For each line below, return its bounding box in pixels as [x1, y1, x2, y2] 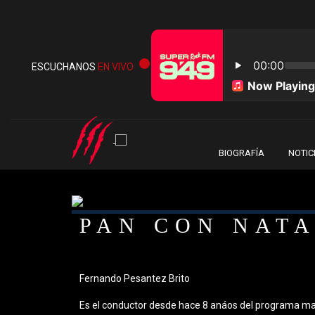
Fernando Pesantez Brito [79, 273, 191, 284]
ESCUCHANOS [32, 61, 98, 72]
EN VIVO [98, 61, 134, 72]
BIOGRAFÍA [219, 148, 264, 158]
